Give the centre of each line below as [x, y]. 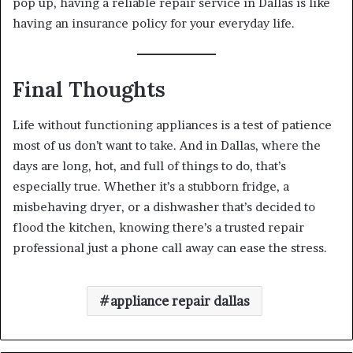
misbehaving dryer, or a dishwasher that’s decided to [164, 206]
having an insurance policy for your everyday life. [154, 24]
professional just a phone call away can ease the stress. [170, 247]
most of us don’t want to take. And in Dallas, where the [167, 145]
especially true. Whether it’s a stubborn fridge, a [151, 186]
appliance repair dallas [180, 301]
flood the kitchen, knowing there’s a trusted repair [158, 227]
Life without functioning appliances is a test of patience [172, 124]
